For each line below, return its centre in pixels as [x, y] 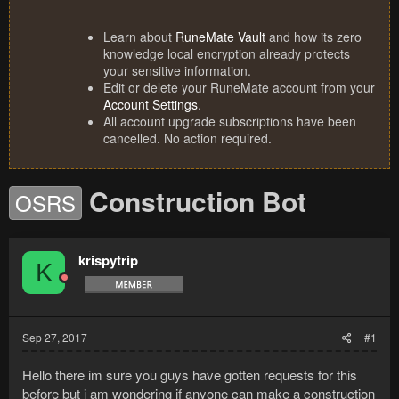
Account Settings [151, 105]
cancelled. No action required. [187, 138]
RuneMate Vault [220, 37]
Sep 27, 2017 [55, 338]
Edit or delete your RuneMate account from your [239, 88]
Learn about [139, 37]
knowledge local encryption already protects [227, 54]
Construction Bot [198, 201]
